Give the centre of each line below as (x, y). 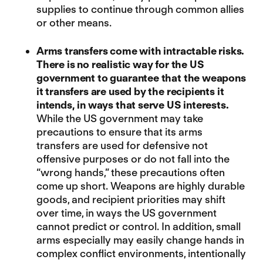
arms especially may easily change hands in (140, 240)
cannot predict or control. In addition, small (138, 227)
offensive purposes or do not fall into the (133, 159)
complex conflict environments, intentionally (141, 254)
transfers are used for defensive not (122, 146)
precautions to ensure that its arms (119, 132)
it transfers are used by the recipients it (130, 92)
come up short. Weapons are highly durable (140, 186)
